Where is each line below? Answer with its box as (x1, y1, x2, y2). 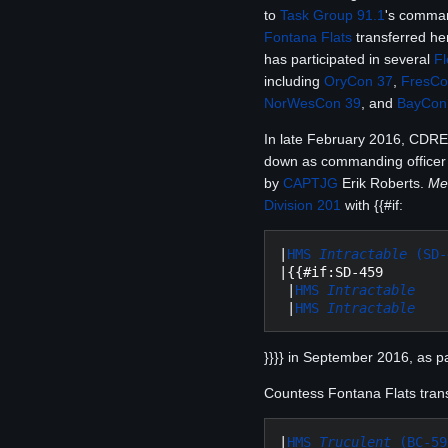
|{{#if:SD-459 (279, 263, 383, 280)
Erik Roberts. (338, 174, 428, 191)
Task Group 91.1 (280, 6, 385, 23)
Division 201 (264, 196, 341, 213)
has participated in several (264, 50, 434, 67)
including (264, 72, 324, 89)
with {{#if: (341, 196, 403, 213)
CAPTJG (283, 174, 338, 191)
